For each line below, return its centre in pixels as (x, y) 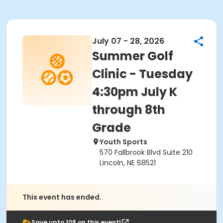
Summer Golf (133, 56)
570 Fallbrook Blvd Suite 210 (146, 152)
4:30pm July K (135, 92)
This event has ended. (62, 197)
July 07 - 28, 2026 (128, 41)
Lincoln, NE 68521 (128, 163)
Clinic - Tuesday (142, 74)
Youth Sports (123, 142)
